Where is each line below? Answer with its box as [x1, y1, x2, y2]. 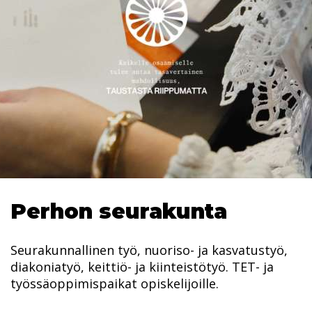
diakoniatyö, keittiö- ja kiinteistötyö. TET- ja [10, 258, 274, 275]
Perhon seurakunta [10, 198, 227, 224]
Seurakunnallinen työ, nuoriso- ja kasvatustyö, [10, 241, 288, 258]
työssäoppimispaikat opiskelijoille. [10, 274, 219, 292]
